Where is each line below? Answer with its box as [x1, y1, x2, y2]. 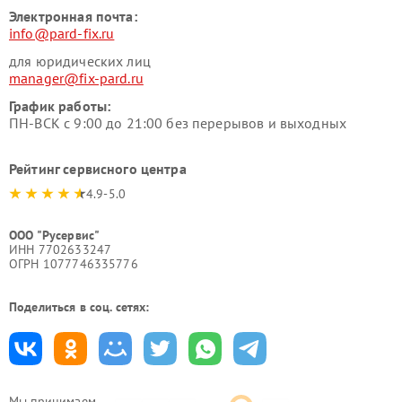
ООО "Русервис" [9, 227, 100, 244]
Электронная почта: [9, 7, 137, 26]
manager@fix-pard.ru [9, 69, 144, 88]
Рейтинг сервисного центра [9, 160, 187, 179]
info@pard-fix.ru [9, 24, 115, 43]
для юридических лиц [9, 52, 151, 71]
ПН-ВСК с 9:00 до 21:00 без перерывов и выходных [9, 114, 347, 133]
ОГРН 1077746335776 [9, 256, 138, 273]
